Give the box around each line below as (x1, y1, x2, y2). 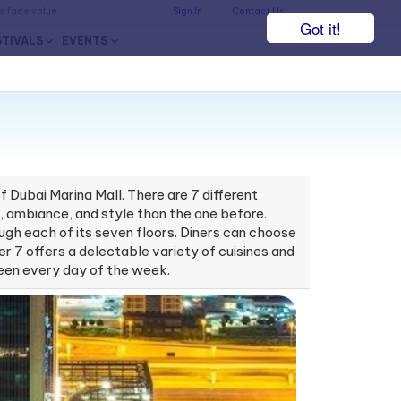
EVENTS (62, 34, 108, 48)
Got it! (300, 17, 341, 39)
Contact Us (232, 5, 284, 18)
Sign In (173, 5, 202, 18)
